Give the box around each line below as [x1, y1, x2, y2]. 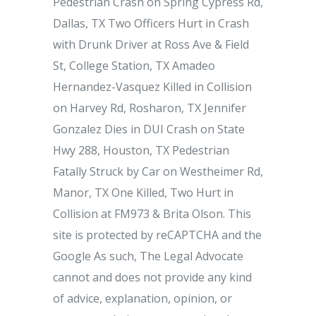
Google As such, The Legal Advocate [53, 248, 243, 264]
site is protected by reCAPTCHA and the [53, 227, 262, 243]
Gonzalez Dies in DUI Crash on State [53, 121, 245, 137]
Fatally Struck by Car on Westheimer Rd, [53, 164, 263, 179]
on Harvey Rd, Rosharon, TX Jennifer [53, 100, 246, 116]
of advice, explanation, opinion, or [53, 291, 232, 306]
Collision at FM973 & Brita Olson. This [53, 206, 251, 221]
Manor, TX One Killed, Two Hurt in [53, 185, 233, 200]
